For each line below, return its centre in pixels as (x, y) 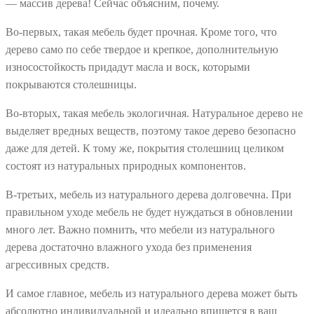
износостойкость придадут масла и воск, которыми (128, 67)
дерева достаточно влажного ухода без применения (129, 247)
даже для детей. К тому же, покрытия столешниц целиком (145, 148)
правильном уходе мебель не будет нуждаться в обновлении (149, 212)
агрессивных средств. (59, 264)
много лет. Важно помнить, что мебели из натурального (140, 229)
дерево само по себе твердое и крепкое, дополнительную (142, 49)
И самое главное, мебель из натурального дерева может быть (151, 293)
